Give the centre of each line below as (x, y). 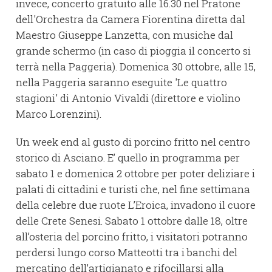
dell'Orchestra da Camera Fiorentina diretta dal (131, 19)
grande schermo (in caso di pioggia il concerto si (133, 51)
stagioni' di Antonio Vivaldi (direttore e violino (128, 98)
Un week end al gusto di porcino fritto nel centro (133, 142)
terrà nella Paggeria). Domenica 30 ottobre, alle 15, (136, 67)
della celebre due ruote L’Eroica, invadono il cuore (136, 205)
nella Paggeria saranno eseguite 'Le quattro (121, 83)
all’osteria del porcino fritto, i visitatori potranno (132, 237)
